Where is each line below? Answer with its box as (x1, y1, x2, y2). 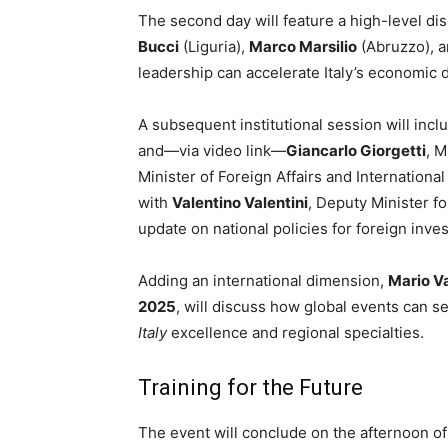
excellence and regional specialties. (167, 323, 424, 342)
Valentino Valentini (172, 193, 308, 212)
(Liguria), (179, 37, 249, 56)
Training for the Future (138, 375, 363, 400)
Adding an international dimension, (138, 271, 388, 290)
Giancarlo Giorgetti (286, 141, 426, 160)
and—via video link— (138, 141, 286, 160)
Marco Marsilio (249, 37, 357, 56)
